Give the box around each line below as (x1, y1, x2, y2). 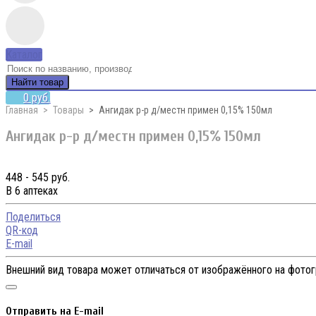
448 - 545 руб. (6, 170, 70, 184)
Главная (6, 104, 38, 116)
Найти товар (11, 77, 63, 87)
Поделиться (6, 209, 61, 224)
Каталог (6, 48, 42, 61)
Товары (53, 104, 84, 116)
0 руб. (23, 91, 50, 104)
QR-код (6, 223, 38, 237)
